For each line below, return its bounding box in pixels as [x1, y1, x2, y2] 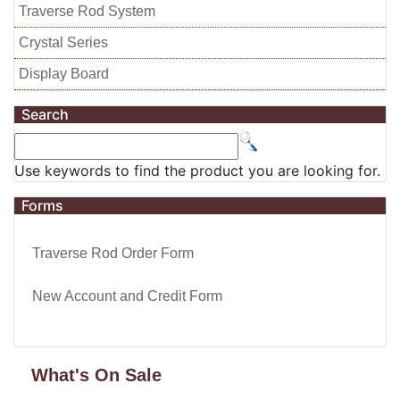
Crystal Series [19, 35, 108, 50]
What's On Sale [31, 365, 162, 385]
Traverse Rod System [19, 4, 155, 19]
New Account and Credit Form [32, 288, 222, 304]
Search [21, 105, 69, 123]
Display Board [19, 66, 109, 81]
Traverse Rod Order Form [32, 246, 194, 261]
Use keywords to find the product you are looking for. [14, 162, 380, 179]
